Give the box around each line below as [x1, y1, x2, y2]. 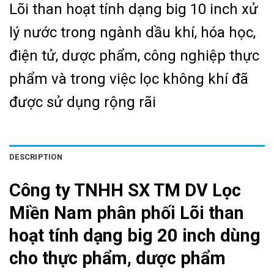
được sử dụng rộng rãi [9, 94, 156, 111]
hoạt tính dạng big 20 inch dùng [9, 224, 261, 246]
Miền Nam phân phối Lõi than [9, 202, 244, 223]
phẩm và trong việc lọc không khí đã [9, 70, 248, 88]
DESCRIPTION [9, 152, 62, 161]
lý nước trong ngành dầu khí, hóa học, [9, 24, 256, 42]
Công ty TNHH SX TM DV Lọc [9, 179, 241, 201]
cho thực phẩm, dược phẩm [9, 247, 226, 268]
